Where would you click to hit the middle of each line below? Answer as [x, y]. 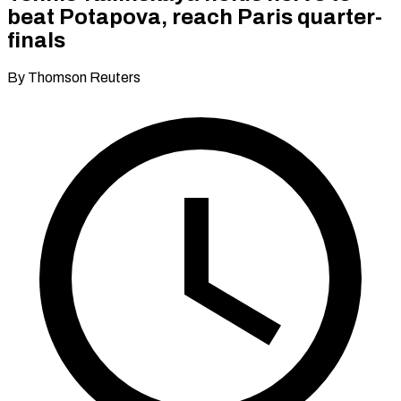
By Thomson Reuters [74, 77]
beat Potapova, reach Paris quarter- [195, 17]
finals [36, 40]
